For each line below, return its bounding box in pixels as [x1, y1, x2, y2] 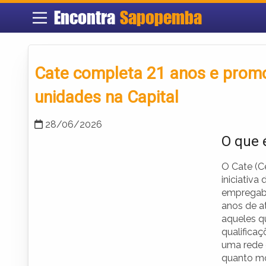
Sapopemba [119, 7, 202, 28]
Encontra [53, 7, 120, 28]
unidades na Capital [34, 87, 179, 107]
